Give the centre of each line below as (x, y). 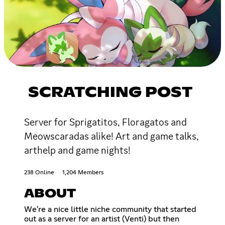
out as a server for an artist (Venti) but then (102, 219)
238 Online (39, 173)
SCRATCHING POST (110, 93)
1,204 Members (83, 173)
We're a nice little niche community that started (110, 209)
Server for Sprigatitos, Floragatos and (105, 122)
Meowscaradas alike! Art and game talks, (111, 136)
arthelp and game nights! (77, 150)
